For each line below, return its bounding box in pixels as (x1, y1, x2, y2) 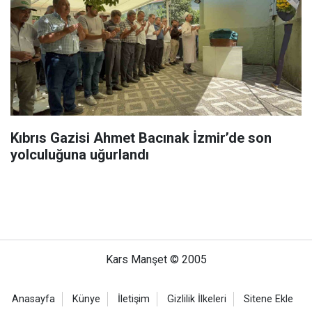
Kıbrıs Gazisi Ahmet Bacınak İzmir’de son (10, 130, 272, 146)
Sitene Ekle (244, 293, 293, 305)
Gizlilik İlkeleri (167, 293, 226, 305)
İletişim (118, 293, 150, 305)
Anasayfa (12, 293, 55, 305)
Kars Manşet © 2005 (105, 253, 207, 266)
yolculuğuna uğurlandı (10, 146, 149, 163)
